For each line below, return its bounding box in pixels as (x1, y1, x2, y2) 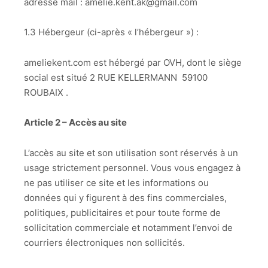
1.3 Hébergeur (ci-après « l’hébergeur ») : (24, 26, 201, 38)
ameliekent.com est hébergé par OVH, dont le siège (24, 56, 242, 68)
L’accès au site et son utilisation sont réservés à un (24, 147, 238, 159)
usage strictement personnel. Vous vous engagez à (24, 162, 240, 173)
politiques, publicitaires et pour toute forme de (24, 206, 221, 218)
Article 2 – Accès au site (24, 117, 127, 129)
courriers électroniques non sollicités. (24, 236, 185, 248)
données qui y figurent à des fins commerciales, (24, 191, 227, 203)
